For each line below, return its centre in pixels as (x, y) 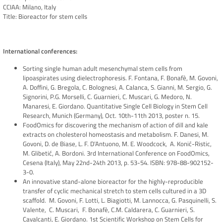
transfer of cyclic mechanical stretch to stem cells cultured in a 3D (114, 191)
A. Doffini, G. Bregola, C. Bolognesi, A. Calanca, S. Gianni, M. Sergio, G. (117, 87)
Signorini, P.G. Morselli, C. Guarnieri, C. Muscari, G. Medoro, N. (107, 97)
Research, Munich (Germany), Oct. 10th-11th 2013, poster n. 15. (111, 116)
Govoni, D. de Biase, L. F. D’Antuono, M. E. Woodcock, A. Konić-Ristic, (117, 144)
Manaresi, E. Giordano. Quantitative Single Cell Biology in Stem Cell (115, 106)
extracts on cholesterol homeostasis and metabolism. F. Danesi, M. (116, 135)
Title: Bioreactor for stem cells (45, 17)
